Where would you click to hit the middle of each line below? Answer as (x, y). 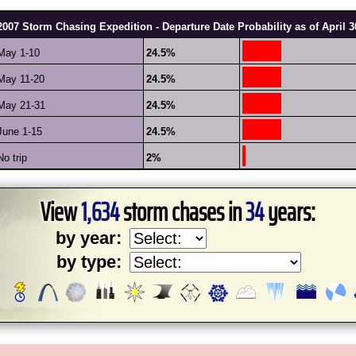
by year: (89, 238)
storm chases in (182, 212)
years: (290, 212)
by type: (89, 262)
